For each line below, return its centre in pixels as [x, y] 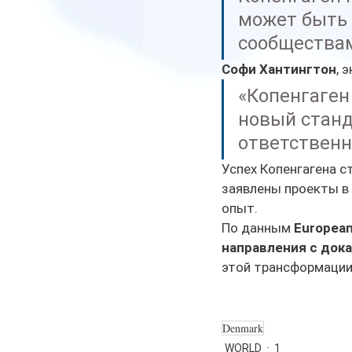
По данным [258, 228]
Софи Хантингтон [279, 70]
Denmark [243, 328]
